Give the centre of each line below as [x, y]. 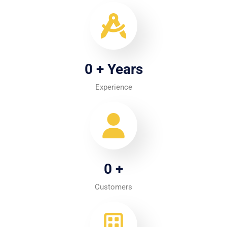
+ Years [118, 69]
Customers [113, 187]
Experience [113, 87]
